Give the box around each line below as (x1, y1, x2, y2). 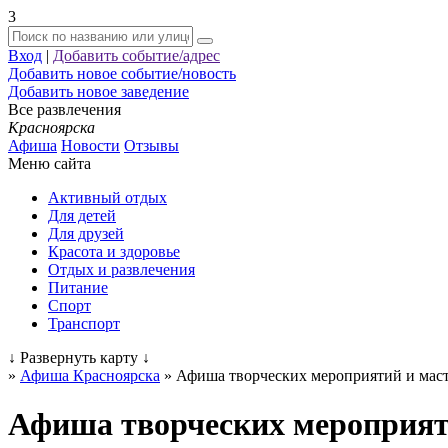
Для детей (48, 207, 116, 224)
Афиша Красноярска (20, 367, 160, 384)
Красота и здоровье (48, 243, 180, 260)
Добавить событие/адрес (53, 47, 220, 64)
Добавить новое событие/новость (8, 65, 236, 82)
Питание (48, 279, 108, 296)
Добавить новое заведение (8, 83, 189, 100)
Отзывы (124, 137, 179, 154)
